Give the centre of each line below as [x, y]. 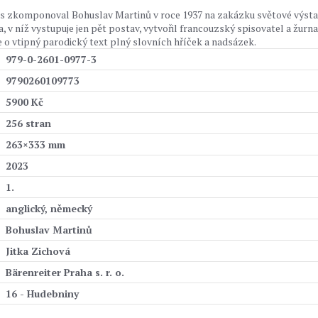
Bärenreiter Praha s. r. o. [65, 272]
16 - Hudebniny [42, 294]
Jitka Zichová [38, 251]
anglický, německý [49, 208]
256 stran [28, 123]
